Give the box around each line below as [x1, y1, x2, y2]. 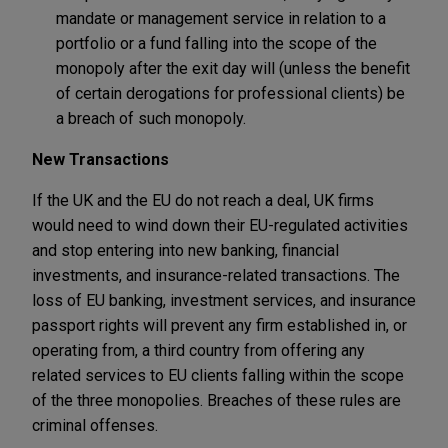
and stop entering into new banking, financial [32, 240, 339, 260]
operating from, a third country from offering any [32, 340, 365, 360]
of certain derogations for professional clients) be [56, 83, 405, 103]
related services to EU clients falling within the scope [32, 365, 404, 385]
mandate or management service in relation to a [56, 8, 386, 28]
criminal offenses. [32, 415, 158, 435]
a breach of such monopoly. [56, 108, 246, 128]
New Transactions [32, 149, 169, 169]
